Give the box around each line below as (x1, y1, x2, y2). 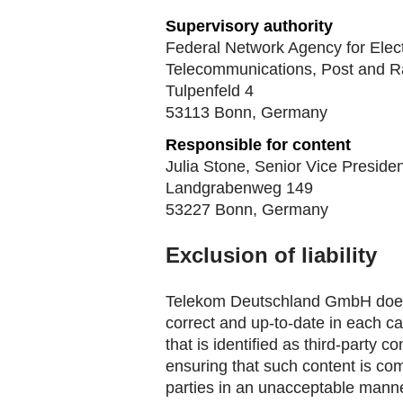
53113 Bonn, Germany (166, 103, 327, 121)
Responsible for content (166, 136, 351, 154)
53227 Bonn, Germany (166, 201, 328, 219)
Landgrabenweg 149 (166, 179, 313, 197)
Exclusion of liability (166, 243, 377, 267)
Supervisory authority (166, 17, 333, 35)
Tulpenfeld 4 (166, 82, 254, 100)
